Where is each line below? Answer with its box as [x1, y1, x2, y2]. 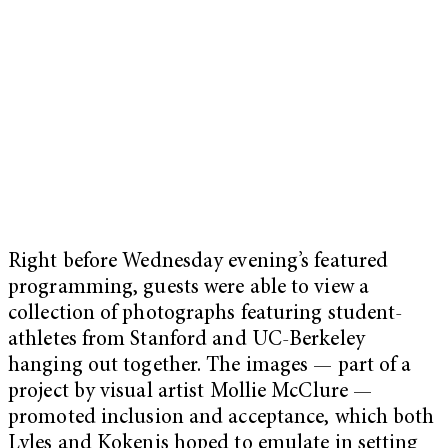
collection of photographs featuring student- [8, 303, 403, 325]
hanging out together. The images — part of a [8, 355, 412, 377]
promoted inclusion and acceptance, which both [8, 407, 435, 429]
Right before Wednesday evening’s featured [8, 251, 389, 273]
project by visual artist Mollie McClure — [8, 381, 373, 403]
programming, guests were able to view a [8, 277, 369, 299]
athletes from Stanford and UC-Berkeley [8, 329, 365, 351]
